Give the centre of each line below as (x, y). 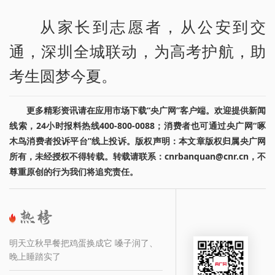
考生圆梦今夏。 (63, 75)
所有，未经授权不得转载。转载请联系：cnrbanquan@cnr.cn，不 (137, 156)
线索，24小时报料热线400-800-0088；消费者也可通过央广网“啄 (137, 125)
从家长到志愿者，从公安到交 (153, 26)
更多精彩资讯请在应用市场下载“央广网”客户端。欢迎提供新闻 (146, 110)
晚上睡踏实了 (35, 257)
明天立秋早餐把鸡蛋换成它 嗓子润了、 (83, 243)
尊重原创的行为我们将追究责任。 (74, 171)
